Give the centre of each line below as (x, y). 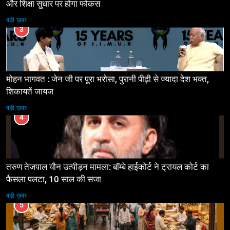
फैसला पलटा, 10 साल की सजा (75, 180)
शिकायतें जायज (30, 92)
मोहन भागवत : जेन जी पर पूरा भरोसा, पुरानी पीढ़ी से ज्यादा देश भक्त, (108, 80)
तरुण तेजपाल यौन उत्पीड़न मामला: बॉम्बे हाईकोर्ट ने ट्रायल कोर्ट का (108, 167)
